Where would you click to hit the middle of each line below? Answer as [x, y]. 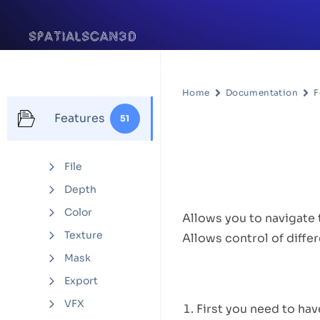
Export [81, 281]
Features [80, 118]
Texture [84, 235]
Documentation [262, 92]
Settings [239, 132]
